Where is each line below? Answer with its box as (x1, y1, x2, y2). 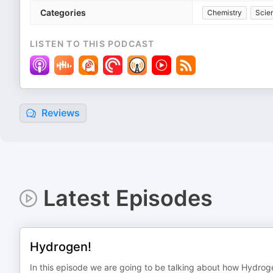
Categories (40, 7, 86, 18)
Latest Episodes (43, 185, 213, 211)
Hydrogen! (30, 239, 91, 254)
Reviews (39, 107, 80, 119)
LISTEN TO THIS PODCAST (30, 38, 155, 49)
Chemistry (207, 8, 242, 17)
